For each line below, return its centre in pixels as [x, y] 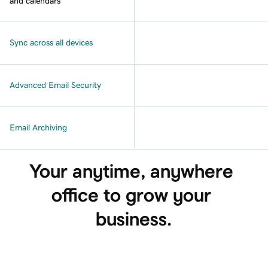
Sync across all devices [51, 42]
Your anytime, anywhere [134, 171]
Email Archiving [38, 127]
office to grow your [134, 195]
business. [134, 219]
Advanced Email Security [55, 85]
